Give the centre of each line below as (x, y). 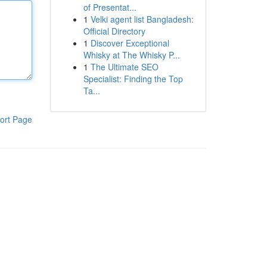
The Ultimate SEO (124, 67)
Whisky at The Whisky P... (131, 55)
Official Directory (114, 31)
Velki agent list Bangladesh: (142, 19)
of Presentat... (110, 7)
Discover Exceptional (130, 43)
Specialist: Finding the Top (133, 79)
